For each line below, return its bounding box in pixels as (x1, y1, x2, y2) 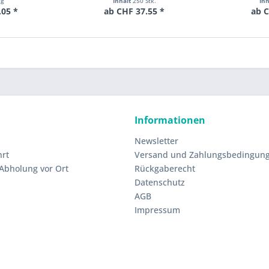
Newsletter (134, 135, 178, 147)
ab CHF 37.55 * (104, 5, 165, 17)
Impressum (134, 204, 180, 216)
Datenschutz (134, 177, 185, 188)
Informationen (134, 113, 205, 127)
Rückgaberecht (134, 163, 195, 174)
